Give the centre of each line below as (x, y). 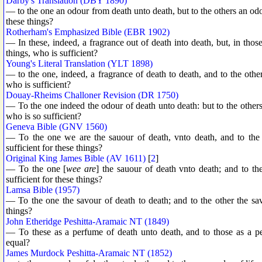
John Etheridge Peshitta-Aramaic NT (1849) (87, 221)
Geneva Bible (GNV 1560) (56, 126)
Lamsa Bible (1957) (43, 189)
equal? (18, 242)
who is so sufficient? (44, 116)
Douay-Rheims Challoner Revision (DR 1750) (92, 95)
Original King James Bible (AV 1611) (76, 158)
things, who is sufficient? (52, 53)
